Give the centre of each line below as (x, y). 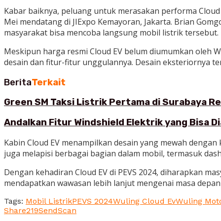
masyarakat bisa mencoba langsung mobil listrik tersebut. (111, 32)
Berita (18, 82)
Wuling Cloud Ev (144, 201)
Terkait (49, 82)
